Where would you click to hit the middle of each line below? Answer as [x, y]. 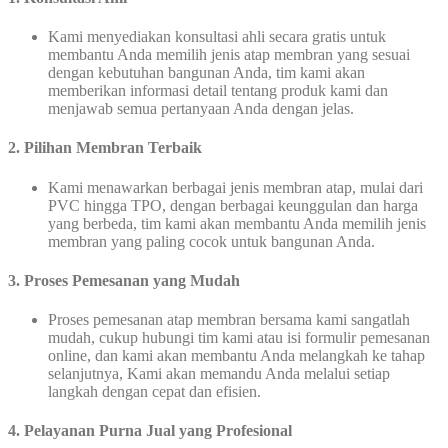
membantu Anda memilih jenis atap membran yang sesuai [229, 55]
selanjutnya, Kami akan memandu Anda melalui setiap [219, 374]
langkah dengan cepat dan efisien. [154, 392]
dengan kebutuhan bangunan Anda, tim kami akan [206, 73]
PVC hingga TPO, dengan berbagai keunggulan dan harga [233, 205]
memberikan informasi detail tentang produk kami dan [218, 91]
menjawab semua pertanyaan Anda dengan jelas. [201, 109]
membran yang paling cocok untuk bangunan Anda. [211, 241]
